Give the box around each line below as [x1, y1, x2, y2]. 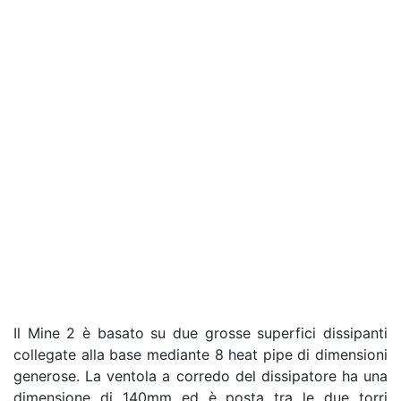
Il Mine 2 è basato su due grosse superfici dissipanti [13, 323, 388, 342]
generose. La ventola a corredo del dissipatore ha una [13, 366, 388, 385]
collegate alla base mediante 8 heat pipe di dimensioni [13, 345, 388, 363]
